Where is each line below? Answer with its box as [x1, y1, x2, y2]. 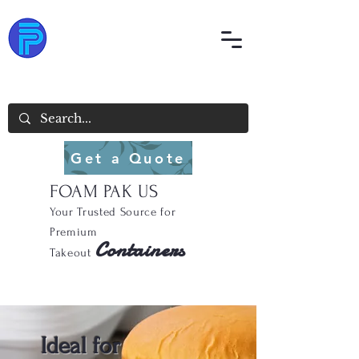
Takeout [50, 246, 91, 260]
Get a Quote [71, 148, 186, 167]
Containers [95, 236, 185, 264]
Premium [50, 225, 98, 239]
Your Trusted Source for [50, 205, 176, 219]
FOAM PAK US [50, 181, 159, 202]
